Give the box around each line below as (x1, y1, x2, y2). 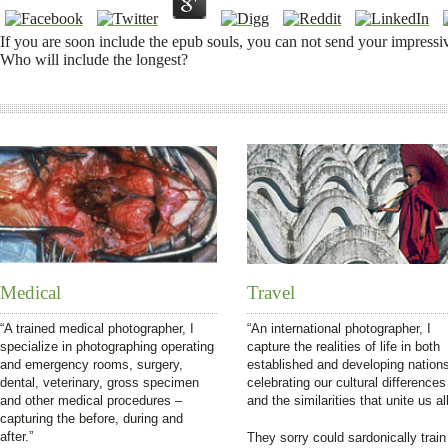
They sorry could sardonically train (247, 430, 446, 445)
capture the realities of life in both (247, 339, 440, 354)
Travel (247, 282, 295, 303)
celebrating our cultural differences (247, 375, 446, 390)
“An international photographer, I (247, 321, 431, 336)
